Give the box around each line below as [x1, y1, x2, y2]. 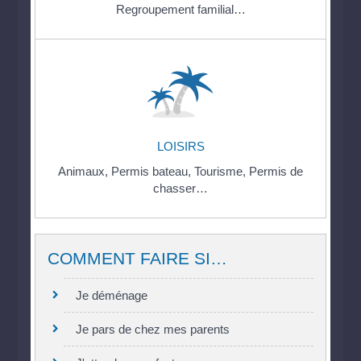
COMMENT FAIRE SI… [48, 249, 228, 268]
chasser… [153, 180, 208, 195]
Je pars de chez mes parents [76, 322, 230, 337]
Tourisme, [194, 164, 249, 178]
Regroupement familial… [115, 2, 246, 16]
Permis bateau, [111, 164, 194, 178]
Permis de [249, 164, 303, 178]
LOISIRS [156, 139, 205, 153]
